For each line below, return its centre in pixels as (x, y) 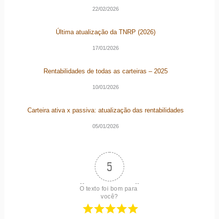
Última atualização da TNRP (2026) (105, 32)
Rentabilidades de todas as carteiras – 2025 (105, 71)
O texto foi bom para (109, 188)
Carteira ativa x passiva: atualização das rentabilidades (105, 110)
